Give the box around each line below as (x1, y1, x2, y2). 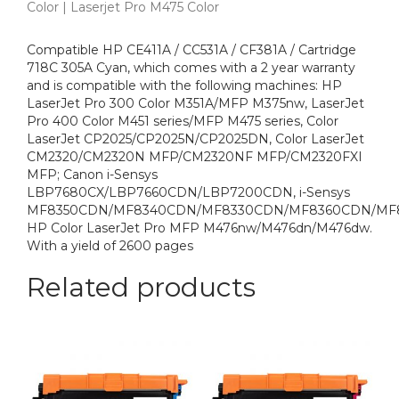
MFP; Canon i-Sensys (27, 166, 158, 183)
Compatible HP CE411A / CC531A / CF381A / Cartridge (27, 41, 356, 58)
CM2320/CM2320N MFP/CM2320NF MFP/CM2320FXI (27, 148, 362, 165)
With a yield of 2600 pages (27, 237, 193, 254)
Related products (27, 270, 256, 304)
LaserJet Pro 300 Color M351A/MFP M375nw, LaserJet (27, 94, 364, 111)
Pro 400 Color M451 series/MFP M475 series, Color (27, 112, 338, 129)
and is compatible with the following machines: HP (27, 77, 342, 94)
